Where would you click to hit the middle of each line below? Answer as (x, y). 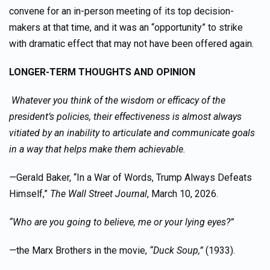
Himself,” (30, 194)
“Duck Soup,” (176, 250)
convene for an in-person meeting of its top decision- (121, 11)
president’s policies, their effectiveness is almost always (125, 117)
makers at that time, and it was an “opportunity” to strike (126, 27)
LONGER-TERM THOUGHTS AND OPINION (102, 72)
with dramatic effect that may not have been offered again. (131, 44)
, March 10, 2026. (183, 194)
